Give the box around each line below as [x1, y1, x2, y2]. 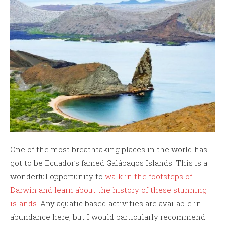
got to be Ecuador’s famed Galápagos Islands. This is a [10, 157, 207, 168]
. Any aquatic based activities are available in [37, 198, 201, 208]
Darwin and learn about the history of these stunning [10, 184, 207, 195]
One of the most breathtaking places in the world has [10, 144, 207, 154]
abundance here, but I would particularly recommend [10, 211, 205, 222]
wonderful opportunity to [10, 171, 105, 181]
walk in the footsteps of [105, 171, 192, 181]
